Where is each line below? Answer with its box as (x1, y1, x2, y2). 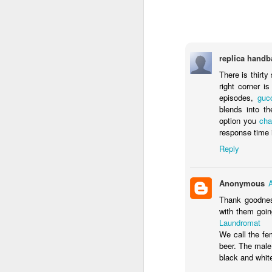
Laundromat (219, 217, 260, 228)
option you (219, 115, 259, 126)
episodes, (219, 92, 257, 103)
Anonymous (219, 177, 265, 189)
